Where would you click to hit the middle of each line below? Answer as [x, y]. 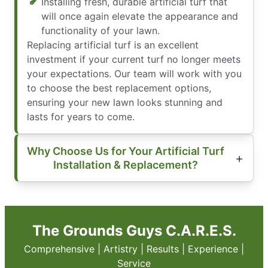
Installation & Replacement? [126, 165]
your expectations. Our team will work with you [134, 73]
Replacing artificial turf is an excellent [113, 45]
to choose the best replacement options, [119, 88]
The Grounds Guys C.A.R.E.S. [134, 230]
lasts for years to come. [81, 116]
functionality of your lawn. [100, 30]
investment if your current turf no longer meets [134, 59]
